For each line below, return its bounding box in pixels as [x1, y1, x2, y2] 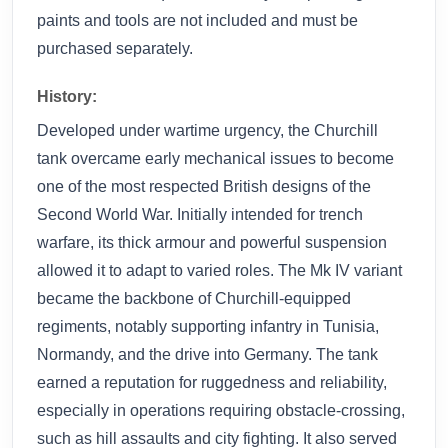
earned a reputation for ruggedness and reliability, [37, 374, 387, 392]
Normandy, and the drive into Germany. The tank [37, 346, 378, 364]
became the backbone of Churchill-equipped [37, 290, 351, 308]
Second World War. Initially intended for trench [37, 206, 363, 224]
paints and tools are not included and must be [37, 12, 358, 30]
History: [37, 88, 97, 106]
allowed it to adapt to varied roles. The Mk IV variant [37, 262, 402, 280]
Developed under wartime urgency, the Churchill [37, 122, 378, 140]
